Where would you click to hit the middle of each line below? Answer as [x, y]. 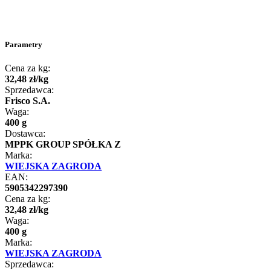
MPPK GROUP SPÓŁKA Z [63, 145]
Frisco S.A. [28, 101]
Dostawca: [25, 134]
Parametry [24, 45]
